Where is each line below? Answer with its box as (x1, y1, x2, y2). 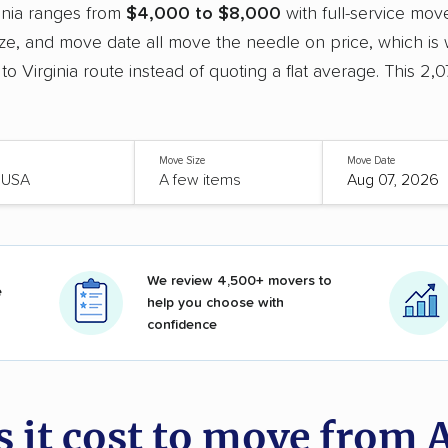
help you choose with (147, 295, 284, 310)
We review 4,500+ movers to (147, 273, 332, 288)
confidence (147, 317, 217, 332)
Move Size (159, 154, 206, 166)
